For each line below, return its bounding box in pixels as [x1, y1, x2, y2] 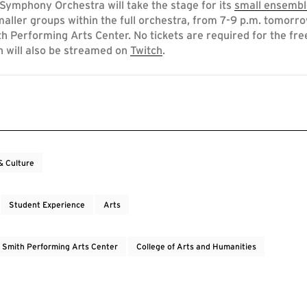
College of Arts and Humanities [136, 241, 256, 251]
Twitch [130, 44, 162, 57]
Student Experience [9, 199, 86, 210]
